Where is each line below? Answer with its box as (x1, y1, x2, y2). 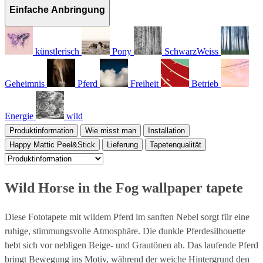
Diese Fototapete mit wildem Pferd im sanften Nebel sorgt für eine (5, 211, 249, 222)
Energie (5, 110, 33, 121)
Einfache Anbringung (9, 5, 105, 15)
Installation (148, 126, 185, 135)
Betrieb (191, 78, 218, 89)
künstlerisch (35, 46, 79, 56)
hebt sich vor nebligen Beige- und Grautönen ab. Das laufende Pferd (5, 240, 258, 250)
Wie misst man (85, 126, 136, 135)
